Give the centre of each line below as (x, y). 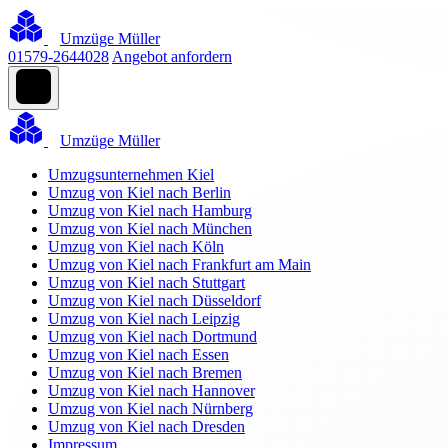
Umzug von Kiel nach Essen (138, 354)
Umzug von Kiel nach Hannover (151, 390)
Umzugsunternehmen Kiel (131, 174)
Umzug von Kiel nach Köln (136, 246)
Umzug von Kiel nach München (150, 228)
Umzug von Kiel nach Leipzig (144, 318)
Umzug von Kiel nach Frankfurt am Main (179, 264)
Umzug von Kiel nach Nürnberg (150, 408)
